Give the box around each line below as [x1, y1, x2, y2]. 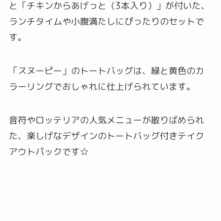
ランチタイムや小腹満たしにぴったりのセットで [8, 15, 204, 28]
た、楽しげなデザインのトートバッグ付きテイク [8, 129, 204, 142]
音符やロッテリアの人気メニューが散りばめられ [8, 113, 204, 126]
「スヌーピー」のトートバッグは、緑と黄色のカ [8, 64, 204, 77]
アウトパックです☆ [8, 145, 89, 158]
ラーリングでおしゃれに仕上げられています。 [8, 80, 195, 93]
